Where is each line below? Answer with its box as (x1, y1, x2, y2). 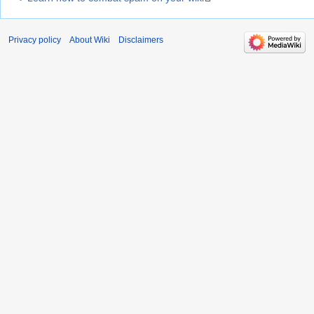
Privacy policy (8, 34, 61, 45)
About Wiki (69, 34, 110, 45)
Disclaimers (118, 34, 163, 45)
